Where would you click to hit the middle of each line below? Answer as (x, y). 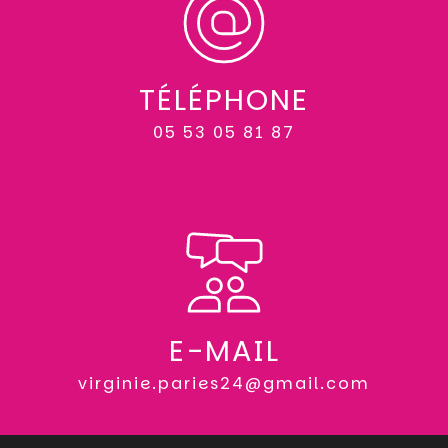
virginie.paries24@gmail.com (224, 383)
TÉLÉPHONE (224, 99)
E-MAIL (224, 350)
